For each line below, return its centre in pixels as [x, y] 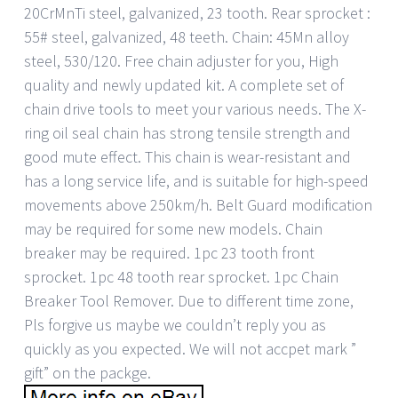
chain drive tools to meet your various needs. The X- [195, 108]
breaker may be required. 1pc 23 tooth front [169, 252]
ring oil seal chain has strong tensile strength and [187, 132]
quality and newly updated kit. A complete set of [184, 84]
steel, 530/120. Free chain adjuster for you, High [181, 60]
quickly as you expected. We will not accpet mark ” [190, 348]
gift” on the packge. [88, 372]
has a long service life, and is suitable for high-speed [196, 180]
